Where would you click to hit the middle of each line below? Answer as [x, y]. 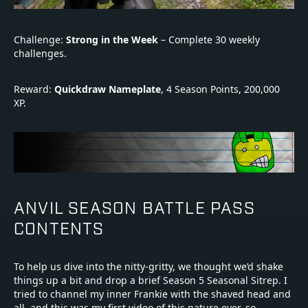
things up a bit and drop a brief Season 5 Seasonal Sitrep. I [151, 280]
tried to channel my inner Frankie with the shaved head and [152, 294]
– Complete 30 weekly [209, 40]
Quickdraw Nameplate [108, 89]
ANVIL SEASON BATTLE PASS [134, 207]
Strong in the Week [112, 40]
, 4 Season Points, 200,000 [220, 89]
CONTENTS [59, 228]
